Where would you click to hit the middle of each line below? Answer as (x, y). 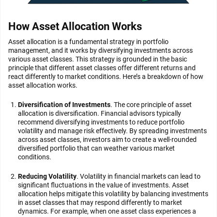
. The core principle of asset (151, 105)
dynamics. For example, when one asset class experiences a (107, 211)
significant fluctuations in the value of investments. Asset (103, 185)
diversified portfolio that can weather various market (96, 148)
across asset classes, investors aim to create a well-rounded (107, 139)
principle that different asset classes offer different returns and (102, 68)
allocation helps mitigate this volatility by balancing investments (113, 194)
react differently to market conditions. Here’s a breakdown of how (106, 77)
